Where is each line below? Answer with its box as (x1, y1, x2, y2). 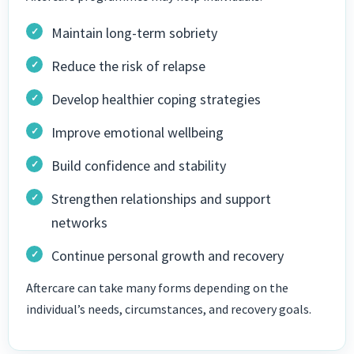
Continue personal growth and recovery (51, 247, 284, 265)
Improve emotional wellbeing (51, 123, 224, 142)
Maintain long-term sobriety (51, 24, 217, 43)
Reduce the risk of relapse (51, 57, 205, 76)
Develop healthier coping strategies (51, 90, 261, 109)
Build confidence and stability (51, 156, 226, 175)
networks (51, 213, 107, 232)
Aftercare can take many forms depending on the (26, 280, 288, 296)
